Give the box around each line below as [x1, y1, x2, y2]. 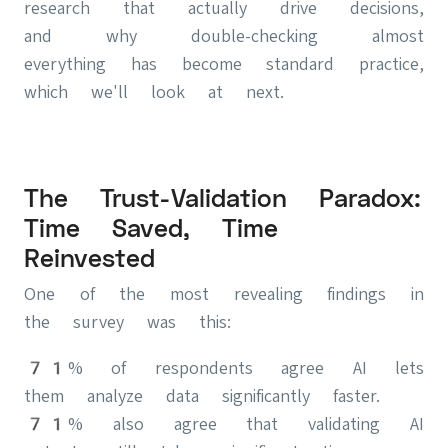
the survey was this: [24, 311, 231, 332]
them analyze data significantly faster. [24, 385, 380, 406]
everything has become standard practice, [24, 53, 424, 74]
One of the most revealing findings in [24, 283, 424, 304]
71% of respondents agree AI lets [24, 357, 424, 378]
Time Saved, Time [24, 214, 278, 243]
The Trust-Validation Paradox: [24, 184, 421, 213]
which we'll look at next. [24, 81, 284, 102]
